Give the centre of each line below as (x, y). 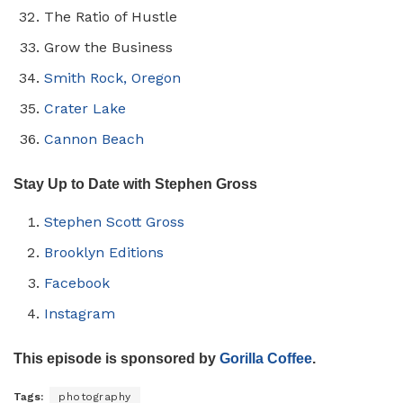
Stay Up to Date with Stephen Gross (135, 184)
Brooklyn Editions (104, 252)
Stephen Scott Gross (115, 221)
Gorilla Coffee (266, 358)
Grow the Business (109, 47)
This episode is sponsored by (116, 358)
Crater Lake (85, 108)
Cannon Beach (94, 139)
